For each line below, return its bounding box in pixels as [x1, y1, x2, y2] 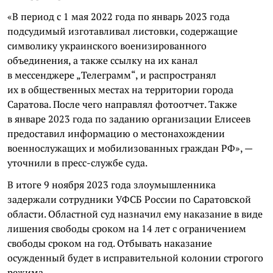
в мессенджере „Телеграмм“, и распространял [7, 68, 216, 82]
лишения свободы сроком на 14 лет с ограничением [7, 221, 246, 235]
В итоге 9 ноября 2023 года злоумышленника [7, 177, 216, 191]
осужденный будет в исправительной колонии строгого [7, 250, 263, 264]
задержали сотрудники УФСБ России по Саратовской [7, 192, 251, 206]
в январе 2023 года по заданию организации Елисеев [7, 112, 250, 126]
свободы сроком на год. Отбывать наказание [7, 236, 212, 250]
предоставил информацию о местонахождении [7, 126, 225, 140]
